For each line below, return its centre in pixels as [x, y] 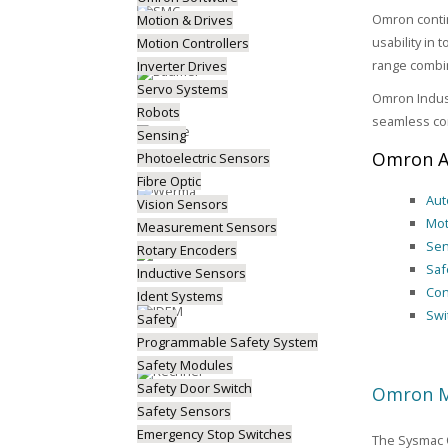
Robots [158, 112]
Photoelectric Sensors [203, 158]
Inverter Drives [182, 66]
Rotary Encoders [187, 250]
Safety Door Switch [194, 388]
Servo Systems [182, 89]
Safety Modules [185, 365]
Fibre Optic [169, 181]
